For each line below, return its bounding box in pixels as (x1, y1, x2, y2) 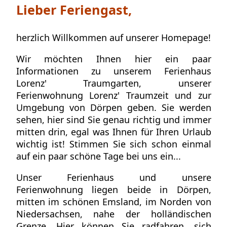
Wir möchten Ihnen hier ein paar (16, 52, 211, 65)
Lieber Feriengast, (16, 1, 132, 19)
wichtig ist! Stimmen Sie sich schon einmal (16, 137, 211, 150)
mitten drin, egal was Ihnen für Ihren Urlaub (16, 125, 211, 138)
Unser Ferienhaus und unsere (16, 171, 211, 183)
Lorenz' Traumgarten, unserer (16, 77, 211, 89)
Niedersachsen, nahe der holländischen (16, 207, 211, 220)
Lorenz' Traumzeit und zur (89, 89, 211, 101)
